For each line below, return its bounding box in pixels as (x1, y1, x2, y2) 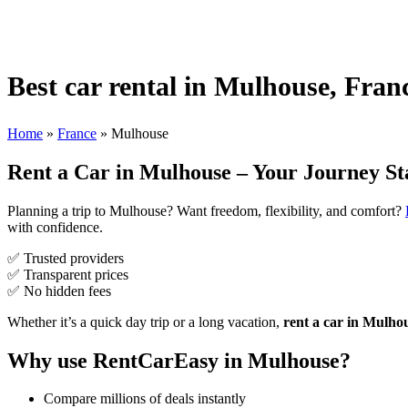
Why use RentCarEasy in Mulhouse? (7, 348, 351, 372)
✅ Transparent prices (7, 266, 128, 282)
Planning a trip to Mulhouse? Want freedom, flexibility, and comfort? (7, 202, 405, 219)
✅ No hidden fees (7, 282, 111, 299)
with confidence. (7, 219, 103, 235)
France (57, 125, 97, 141)
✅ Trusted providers (7, 250, 124, 266)
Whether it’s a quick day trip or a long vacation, (7, 313, 283, 330)
